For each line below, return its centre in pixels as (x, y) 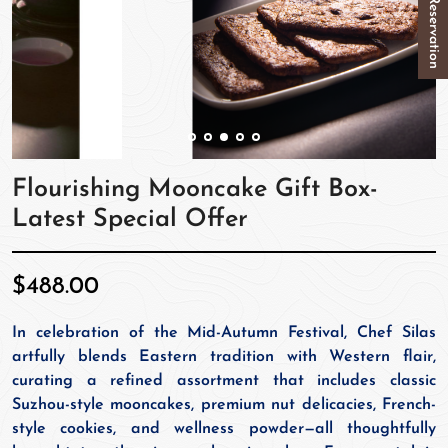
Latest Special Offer (130, 220)
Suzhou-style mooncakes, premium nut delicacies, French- (224, 405)
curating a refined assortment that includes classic (224, 381)
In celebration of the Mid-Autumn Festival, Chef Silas (224, 333)
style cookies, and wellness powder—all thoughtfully (224, 429)
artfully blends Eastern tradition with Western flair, (224, 357)
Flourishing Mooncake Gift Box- (195, 190)
